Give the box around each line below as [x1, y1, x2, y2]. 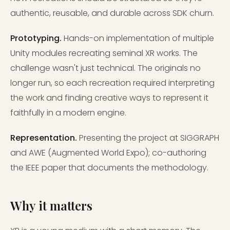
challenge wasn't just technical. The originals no [10, 62, 201, 74]
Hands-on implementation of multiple [62, 32, 214, 45]
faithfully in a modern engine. [10, 107, 126, 119]
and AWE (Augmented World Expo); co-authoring [10, 147, 206, 159]
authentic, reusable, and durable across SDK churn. [10, 7, 214, 20]
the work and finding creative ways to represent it [10, 92, 208, 104]
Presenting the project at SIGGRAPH [77, 132, 219, 144]
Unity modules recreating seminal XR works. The [10, 47, 198, 60]
